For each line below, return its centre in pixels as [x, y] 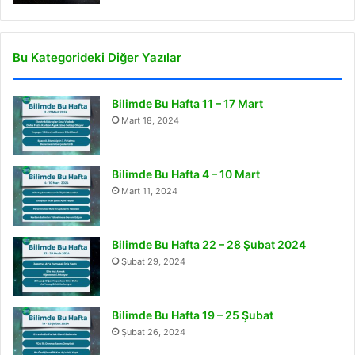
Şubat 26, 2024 [153, 332]
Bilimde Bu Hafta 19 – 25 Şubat [193, 315]
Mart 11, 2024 [149, 191]
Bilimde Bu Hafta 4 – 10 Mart [186, 174]
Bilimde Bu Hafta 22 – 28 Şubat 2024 [209, 244]
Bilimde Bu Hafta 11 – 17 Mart [187, 103]
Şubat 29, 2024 [153, 261]
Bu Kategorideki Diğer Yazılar [97, 57]
